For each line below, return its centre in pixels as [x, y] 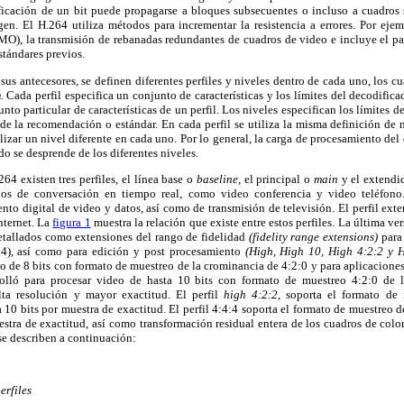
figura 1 [72, 222]
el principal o [279, 179]
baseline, [220, 179]
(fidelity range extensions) [315, 236]
